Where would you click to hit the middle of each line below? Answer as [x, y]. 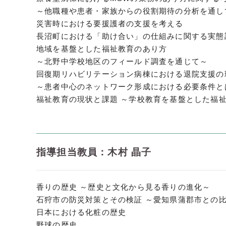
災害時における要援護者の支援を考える [110, 23]
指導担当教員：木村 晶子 [94, 152]
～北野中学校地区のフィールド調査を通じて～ [122, 61]
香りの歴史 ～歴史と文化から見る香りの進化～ [124, 187]
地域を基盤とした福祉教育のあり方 [102, 49]
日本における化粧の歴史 [81, 212]
